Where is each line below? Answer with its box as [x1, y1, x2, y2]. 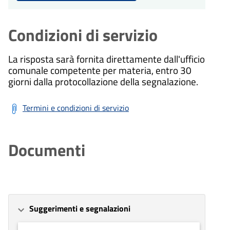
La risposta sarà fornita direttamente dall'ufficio [8, 51, 205, 66]
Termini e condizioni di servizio [23, 101, 129, 114]
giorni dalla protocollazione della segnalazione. [8, 73, 198, 89]
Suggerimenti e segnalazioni [29, 202, 130, 215]
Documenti [8, 137, 85, 162]
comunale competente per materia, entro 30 [8, 62, 191, 78]
